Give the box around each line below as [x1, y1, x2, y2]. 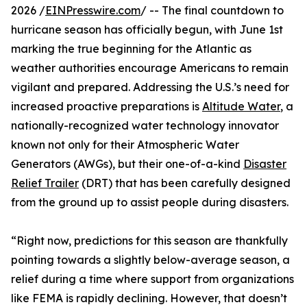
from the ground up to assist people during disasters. [11, 195, 288, 209]
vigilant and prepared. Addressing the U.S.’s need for [11, 80, 289, 94]
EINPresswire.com [45, 3, 140, 17]
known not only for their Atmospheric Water [11, 138, 239, 151]
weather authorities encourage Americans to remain [11, 61, 288, 75]
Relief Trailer [11, 176, 79, 190]
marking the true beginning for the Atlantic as [11, 42, 251, 56]
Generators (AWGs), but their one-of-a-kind [11, 157, 243, 171]
